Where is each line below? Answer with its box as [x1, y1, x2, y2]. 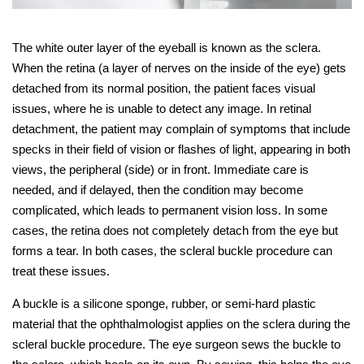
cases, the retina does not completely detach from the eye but [12, 223, 338, 237]
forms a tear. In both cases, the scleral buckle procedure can [12, 243, 332, 258]
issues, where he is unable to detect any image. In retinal [12, 101, 311, 115]
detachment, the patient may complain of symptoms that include [12, 121, 350, 136]
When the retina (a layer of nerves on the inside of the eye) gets [12, 60, 346, 75]
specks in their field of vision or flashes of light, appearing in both [12, 141, 350, 156]
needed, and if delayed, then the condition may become [12, 182, 303, 197]
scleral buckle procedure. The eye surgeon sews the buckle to [12, 336, 340, 351]
